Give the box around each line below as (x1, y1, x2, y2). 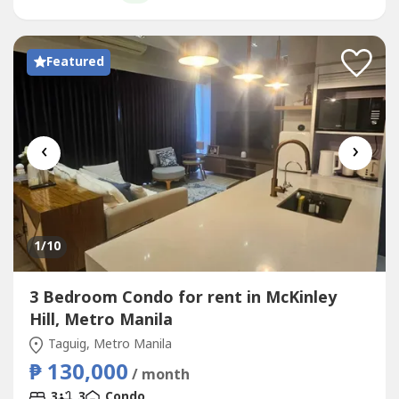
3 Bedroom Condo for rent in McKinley (28, 286, 337, 311)
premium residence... (28, 7, 148, 27)
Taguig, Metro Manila (45, 335, 172, 354)
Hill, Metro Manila (28, 308, 173, 333)
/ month (131, 364, 190, 387)
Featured (45, 52, 104, 71)
